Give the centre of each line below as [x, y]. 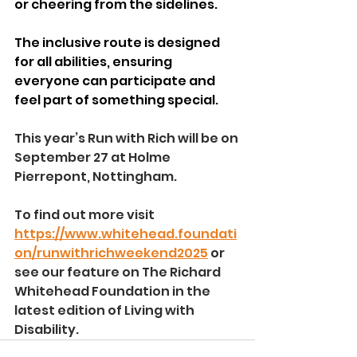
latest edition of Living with [106, 311]
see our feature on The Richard [119, 273]
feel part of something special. [116, 100]
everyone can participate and [116, 81]
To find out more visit [86, 215]
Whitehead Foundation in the [114, 292]
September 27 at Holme [94, 158]
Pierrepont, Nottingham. [96, 177]
